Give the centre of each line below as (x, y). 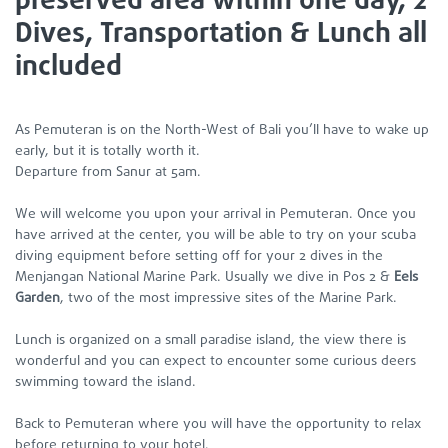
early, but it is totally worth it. (107, 151)
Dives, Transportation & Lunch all (221, 34)
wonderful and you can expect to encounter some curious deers (215, 361)
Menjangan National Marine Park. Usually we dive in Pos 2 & (204, 277)
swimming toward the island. (105, 382)
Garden (37, 298)
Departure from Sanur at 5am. (108, 172)
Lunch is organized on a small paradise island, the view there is (210, 340)
